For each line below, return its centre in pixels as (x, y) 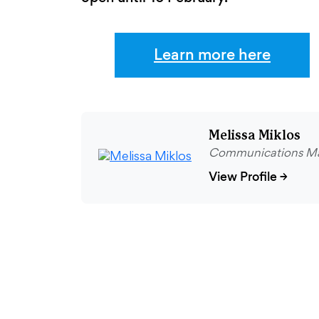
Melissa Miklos (255, 136)
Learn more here (212, 54)
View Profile (243, 176)
